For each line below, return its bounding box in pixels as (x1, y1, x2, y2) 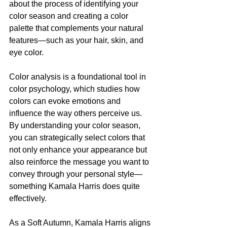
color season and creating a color (9, 12, 130, 21)
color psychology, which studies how (9, 85, 142, 94)
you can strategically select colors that (9, 133, 147, 142)
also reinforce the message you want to (9, 158, 151, 167)
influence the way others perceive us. (9, 109, 144, 118)
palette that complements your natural (9, 24, 145, 33)
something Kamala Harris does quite (9, 182, 142, 191)
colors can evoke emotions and (9, 97, 123, 106)
